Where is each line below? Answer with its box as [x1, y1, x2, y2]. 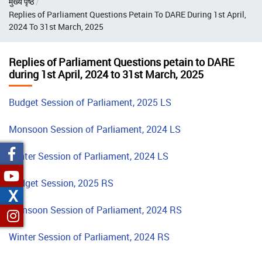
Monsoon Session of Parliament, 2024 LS [9, 122, 181, 136]
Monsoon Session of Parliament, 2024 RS [9, 203, 184, 216]
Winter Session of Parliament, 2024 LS [9, 149, 171, 163]
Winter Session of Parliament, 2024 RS [9, 230, 170, 243]
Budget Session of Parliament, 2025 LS [9, 95, 171, 109]
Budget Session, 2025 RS [9, 176, 116, 189]
